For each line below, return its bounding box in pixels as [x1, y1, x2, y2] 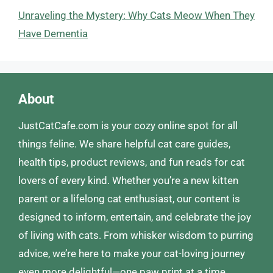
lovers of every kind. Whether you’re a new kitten [18, 174, 238, 186]
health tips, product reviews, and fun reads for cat [18, 156, 245, 168]
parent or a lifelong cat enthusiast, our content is [18, 193, 240, 205]
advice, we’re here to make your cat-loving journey [18, 247, 245, 260]
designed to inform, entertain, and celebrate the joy [18, 211, 251, 223]
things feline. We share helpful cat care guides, [18, 138, 230, 150]
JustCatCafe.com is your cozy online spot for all [18, 119, 238, 132]
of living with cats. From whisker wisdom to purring [18, 229, 253, 241]
